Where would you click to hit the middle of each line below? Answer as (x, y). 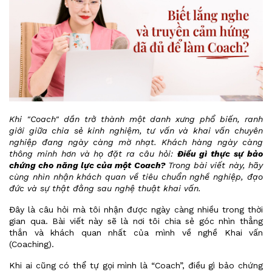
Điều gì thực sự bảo (220, 154)
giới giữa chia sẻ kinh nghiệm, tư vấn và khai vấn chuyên (136, 131)
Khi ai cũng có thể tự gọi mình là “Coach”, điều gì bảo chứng (136, 265)
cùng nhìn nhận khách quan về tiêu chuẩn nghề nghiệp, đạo (136, 177)
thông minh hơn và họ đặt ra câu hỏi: (93, 154)
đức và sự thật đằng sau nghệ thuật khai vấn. (105, 188)
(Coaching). (32, 244)
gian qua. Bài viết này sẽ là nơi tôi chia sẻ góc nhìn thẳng (136, 221)
